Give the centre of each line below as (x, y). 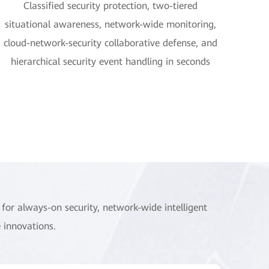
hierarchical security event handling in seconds (110, 62)
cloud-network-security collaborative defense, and (110, 43)
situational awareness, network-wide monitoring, (110, 24)
